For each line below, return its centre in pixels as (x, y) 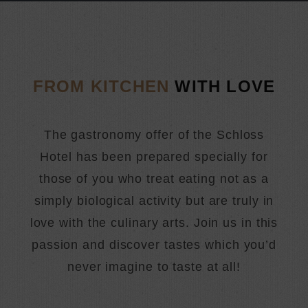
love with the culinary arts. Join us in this (154, 223)
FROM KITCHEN (101, 86)
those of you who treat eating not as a (154, 179)
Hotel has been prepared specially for (154, 157)
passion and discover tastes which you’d (154, 245)
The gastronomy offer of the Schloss (154, 135)
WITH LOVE (225, 86)
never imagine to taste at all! (154, 267)
